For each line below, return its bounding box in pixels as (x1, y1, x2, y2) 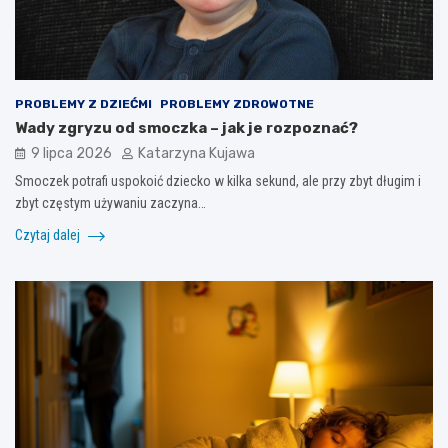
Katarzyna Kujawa (138, 145, 255, 163)
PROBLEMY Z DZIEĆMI (15, 97, 152, 112)
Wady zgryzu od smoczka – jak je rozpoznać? (15, 119, 358, 138)
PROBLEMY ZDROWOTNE (160, 97, 314, 112)
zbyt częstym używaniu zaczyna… (15, 195, 206, 212)
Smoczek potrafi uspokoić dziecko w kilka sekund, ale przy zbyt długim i (15, 173, 421, 190)
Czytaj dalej (15, 227, 83, 244)
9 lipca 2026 (31, 145, 112, 163)
